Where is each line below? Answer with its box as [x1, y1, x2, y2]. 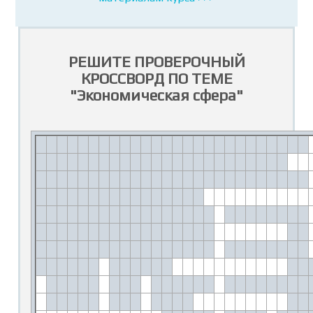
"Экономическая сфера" [70, 86, 243, 104]
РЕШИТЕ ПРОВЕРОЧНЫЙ [68, 52, 245, 71]
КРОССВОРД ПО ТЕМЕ [80, 69, 233, 87]
